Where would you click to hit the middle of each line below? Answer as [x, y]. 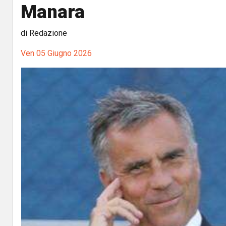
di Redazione [44, 33]
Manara [53, 12]
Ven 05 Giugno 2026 [56, 53]
